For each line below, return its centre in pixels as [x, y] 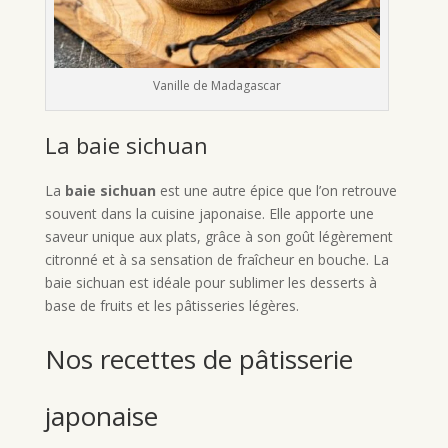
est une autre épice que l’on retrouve [276, 191]
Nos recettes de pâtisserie [198, 359]
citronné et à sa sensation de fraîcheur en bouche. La [216, 260]
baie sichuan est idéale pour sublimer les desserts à [210, 283]
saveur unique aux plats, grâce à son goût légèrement [218, 237]
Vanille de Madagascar [216, 86]
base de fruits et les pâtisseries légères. [171, 306]
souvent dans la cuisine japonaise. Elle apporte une [209, 214]
